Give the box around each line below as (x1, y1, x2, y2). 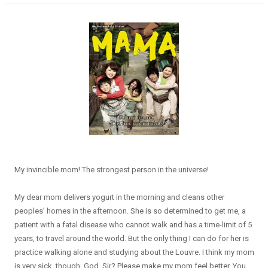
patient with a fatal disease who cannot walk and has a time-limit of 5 (14, 220, 252, 229)
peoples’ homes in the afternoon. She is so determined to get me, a (14, 206, 246, 215)
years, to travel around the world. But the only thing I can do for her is (14, 233, 249, 243)
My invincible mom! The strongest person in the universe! (14, 165, 209, 174)
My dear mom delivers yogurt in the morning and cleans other (14, 192, 224, 202)
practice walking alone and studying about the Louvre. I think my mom (14, 247, 254, 257)
